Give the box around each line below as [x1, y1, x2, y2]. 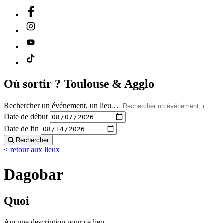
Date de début [4, 112, 48, 121]
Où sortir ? [4, 77, 64, 91]
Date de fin [4, 124, 39, 133]
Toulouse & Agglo [64, 77, 154, 91]
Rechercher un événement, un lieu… [4, 101, 119, 110]
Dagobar [4, 165, 63, 183]
